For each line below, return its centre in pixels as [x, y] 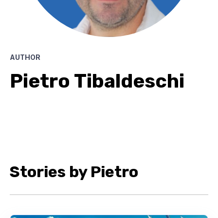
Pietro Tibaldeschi [97, 81]
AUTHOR [25, 57]
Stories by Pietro [74, 172]
